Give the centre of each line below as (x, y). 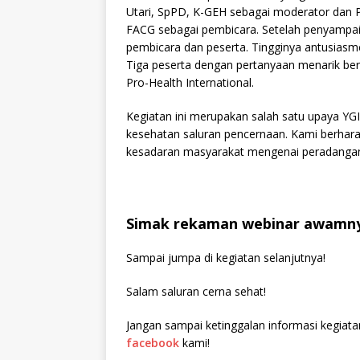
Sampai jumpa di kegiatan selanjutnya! (226, 258)
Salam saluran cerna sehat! (196, 291)
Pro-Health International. (190, 82)
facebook (154, 343)
